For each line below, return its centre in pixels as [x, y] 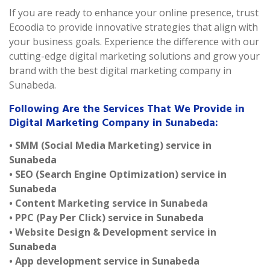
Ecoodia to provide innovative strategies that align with [133, 27]
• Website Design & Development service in [113, 232]
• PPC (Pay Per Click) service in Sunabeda [106, 218]
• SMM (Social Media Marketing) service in [110, 145]
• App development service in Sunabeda [104, 261]
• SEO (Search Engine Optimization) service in [118, 174]
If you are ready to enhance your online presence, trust [134, 13]
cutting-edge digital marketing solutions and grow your [134, 56]
